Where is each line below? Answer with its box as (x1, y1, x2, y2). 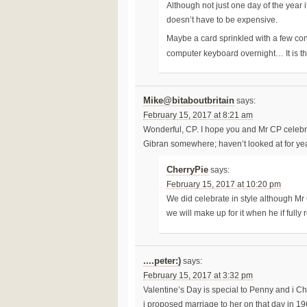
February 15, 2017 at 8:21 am (143, 111, 253, 120)
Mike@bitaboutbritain (143, 96, 234, 106)
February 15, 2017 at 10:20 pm (167, 180, 282, 189)
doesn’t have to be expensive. (167, 16, 278, 25)
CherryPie (167, 165, 209, 175)
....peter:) (143, 256, 181, 266)
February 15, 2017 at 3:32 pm (143, 271, 253, 280)
